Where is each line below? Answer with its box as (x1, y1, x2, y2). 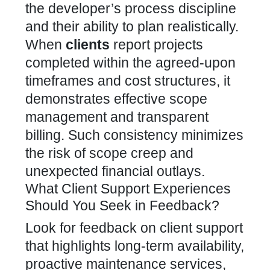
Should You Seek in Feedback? (25, 198, 219, 213)
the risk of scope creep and (25, 145, 193, 161)
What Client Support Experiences (25, 181, 231, 196)
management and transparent (25, 109, 209, 125)
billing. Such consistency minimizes (25, 127, 243, 143)
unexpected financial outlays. (25, 163, 205, 179)
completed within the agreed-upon (25, 55, 236, 71)
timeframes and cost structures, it (25, 73, 230, 89)
